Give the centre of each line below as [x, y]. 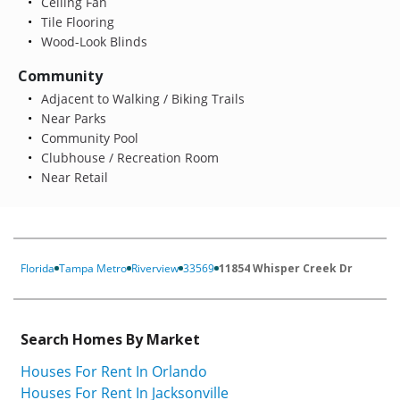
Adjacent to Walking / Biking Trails [141, 98]
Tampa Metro [93, 268]
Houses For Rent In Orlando [114, 372]
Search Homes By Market [110, 339]
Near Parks [71, 118]
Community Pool [87, 137]
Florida [37, 268]
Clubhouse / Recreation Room [128, 157]
